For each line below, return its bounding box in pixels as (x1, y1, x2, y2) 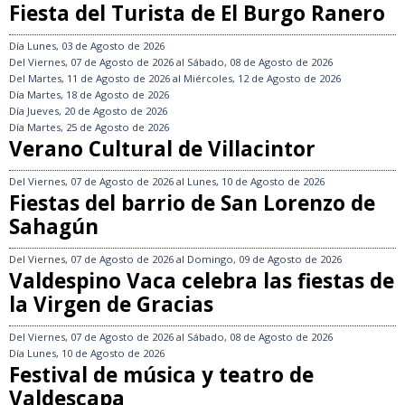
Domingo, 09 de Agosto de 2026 (187, 251, 342, 266)
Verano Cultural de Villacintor (9, 134, 316, 163)
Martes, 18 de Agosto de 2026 (27, 87, 169, 101)
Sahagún (9, 212, 99, 240)
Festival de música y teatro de (9, 360, 314, 389)
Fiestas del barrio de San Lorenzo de (9, 188, 375, 217)
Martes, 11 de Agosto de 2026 (28, 71, 170, 85)
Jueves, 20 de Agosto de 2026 (27, 103, 167, 118)
